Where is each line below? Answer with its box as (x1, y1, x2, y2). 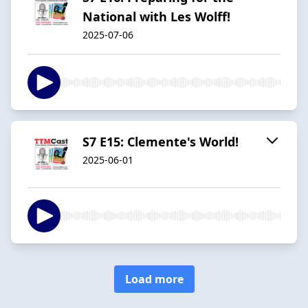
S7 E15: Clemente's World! (82, 133, 239, 150)
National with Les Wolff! (82, 8, 230, 25)
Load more (124, 271, 184, 287)
